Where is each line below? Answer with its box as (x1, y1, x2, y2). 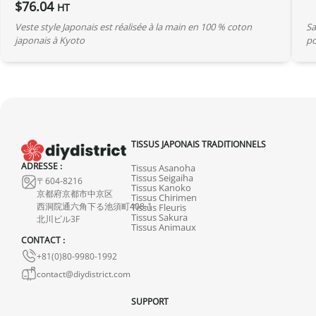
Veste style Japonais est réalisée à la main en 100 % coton (15, 20, 252, 33)
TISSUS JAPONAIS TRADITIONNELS (131, 138, 266, 150)
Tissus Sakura (131, 210, 188, 224)
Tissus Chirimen (131, 190, 197, 204)
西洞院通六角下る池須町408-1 (37, 200, 152, 212)
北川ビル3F (37, 213, 80, 225)
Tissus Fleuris (131, 200, 186, 214)
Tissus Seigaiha (131, 171, 193, 184)
